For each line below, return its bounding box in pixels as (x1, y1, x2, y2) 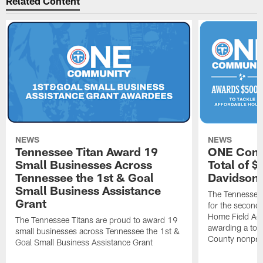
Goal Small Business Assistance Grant (15, 237, 153, 248)
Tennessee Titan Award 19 (15, 144, 159, 159)
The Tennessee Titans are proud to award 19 (15, 215, 178, 225)
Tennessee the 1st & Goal (15, 170, 154, 185)
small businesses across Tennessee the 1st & (15, 226, 180, 237)
